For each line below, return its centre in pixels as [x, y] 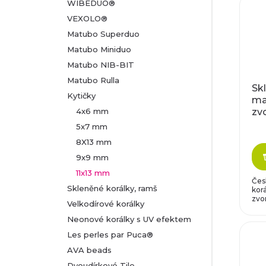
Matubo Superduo [103, 34]
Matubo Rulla [93, 80]
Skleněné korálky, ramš [112, 188]
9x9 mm [92, 157]
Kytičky [81, 96]
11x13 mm [93, 173]
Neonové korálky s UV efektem [129, 219]
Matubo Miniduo [99, 49]
